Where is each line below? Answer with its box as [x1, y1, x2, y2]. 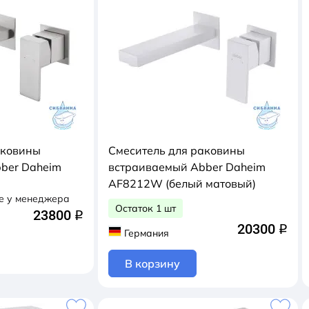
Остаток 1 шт [115, 202, 176, 215]
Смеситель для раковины [108, 143, 245, 157]
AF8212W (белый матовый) [108, 177, 256, 190]
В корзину [125, 256, 180, 270]
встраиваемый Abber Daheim [108, 160, 266, 174]
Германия [123, 226, 169, 239]
